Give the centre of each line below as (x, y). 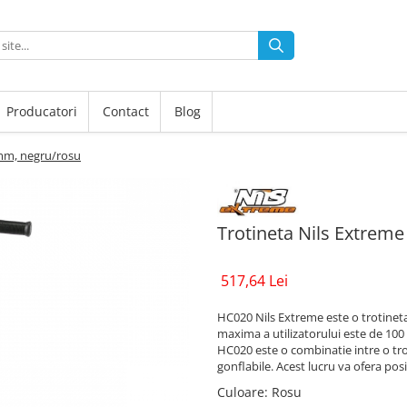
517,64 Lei (254, 281)
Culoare (241, 392)
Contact (126, 111)
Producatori (42, 111)
